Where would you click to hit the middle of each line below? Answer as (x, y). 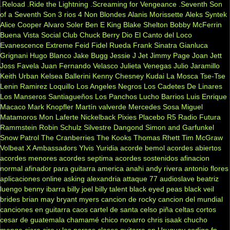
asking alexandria (92, 178)
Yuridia (107, 148)
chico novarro (123, 219)
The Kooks (114, 137)
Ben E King (103, 24)
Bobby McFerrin (196, 24)
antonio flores (206, 168)
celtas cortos (196, 209)
